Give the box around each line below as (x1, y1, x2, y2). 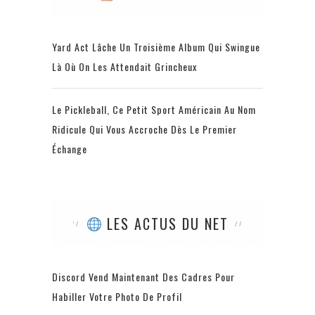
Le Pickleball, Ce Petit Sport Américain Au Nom (52, 102, 256, 117)
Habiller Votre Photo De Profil (52, 289, 182, 304)
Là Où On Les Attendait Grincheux (52, 59, 197, 75)
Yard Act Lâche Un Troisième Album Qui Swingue (52, 39, 260, 55)
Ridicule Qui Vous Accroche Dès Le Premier (52, 122, 237, 137)
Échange (52, 141, 87, 157)
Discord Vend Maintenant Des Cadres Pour (52, 269, 235, 285)
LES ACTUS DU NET (102, 213, 229, 235)
